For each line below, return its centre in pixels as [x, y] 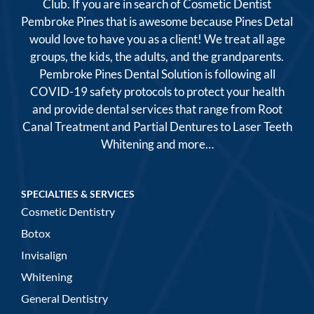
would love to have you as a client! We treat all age [157, 39]
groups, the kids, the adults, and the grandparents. [157, 57]
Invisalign [44, 255]
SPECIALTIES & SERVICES [78, 194]
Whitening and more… [157, 144]
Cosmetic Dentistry [68, 212]
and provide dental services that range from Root [157, 109]
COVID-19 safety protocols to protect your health [157, 92]
